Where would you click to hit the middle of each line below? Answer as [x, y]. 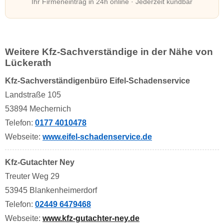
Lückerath [28, 62]
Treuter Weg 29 [32, 176]
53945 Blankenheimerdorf [51, 190]
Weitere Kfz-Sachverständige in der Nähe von [109, 51]
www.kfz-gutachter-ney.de [91, 218]
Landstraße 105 [33, 94]
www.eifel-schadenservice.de [97, 136]
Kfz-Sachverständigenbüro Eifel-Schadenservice [97, 80]
